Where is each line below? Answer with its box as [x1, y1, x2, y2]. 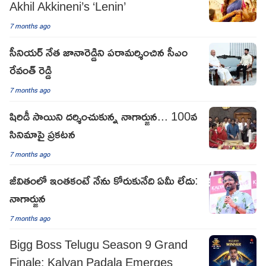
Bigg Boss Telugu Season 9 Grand [9, 232, 188, 255]
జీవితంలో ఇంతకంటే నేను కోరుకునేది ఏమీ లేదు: [9, 169, 198, 192]
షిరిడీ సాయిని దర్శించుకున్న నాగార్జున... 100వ [9, 104, 197, 128]
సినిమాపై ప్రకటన [9, 122, 75, 145]
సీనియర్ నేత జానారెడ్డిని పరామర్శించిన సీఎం [9, 40, 188, 64]
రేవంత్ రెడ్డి [9, 58, 52, 81]
